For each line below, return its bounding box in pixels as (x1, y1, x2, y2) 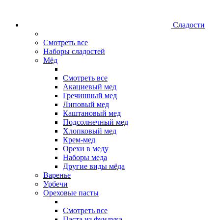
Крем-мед (63, 136, 95, 144)
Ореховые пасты (43, 189, 99, 197)
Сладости (173, 21, 205, 29)
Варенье (43, 171, 71, 180)
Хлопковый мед (63, 127, 116, 136)
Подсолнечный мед (63, 118, 128, 127)
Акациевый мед (63, 82, 116, 91)
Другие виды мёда (63, 162, 125, 171)
